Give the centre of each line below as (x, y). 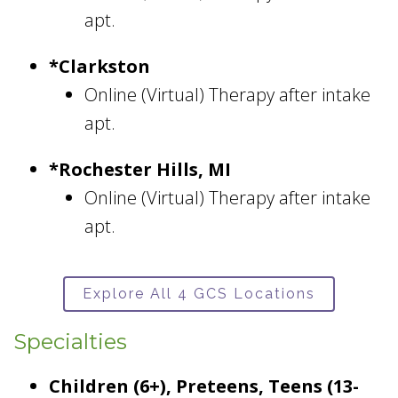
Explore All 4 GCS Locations (199, 294)
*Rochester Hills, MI (140, 170)
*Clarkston (102, 67)
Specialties (70, 342)
